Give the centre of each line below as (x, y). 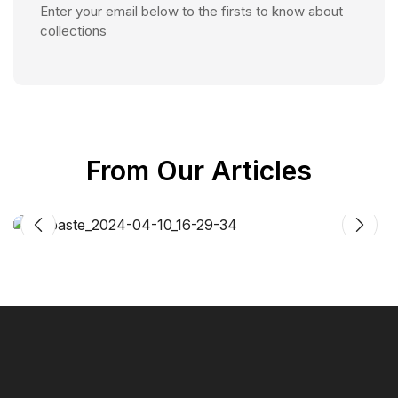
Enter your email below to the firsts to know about (191, 11)
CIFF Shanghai (84, 208)
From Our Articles (199, 170)
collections (73, 30)
